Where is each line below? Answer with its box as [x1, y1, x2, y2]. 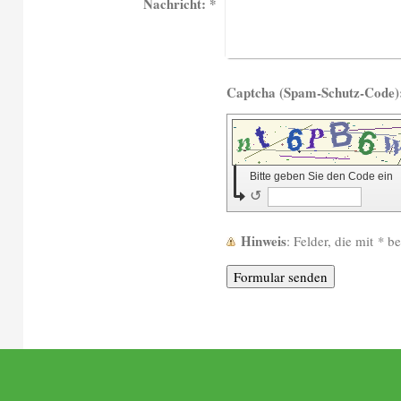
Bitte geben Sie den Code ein [250, 170, 397, 183]
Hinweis [241, 231, 287, 251]
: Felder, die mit [294, 232, 378, 250]
